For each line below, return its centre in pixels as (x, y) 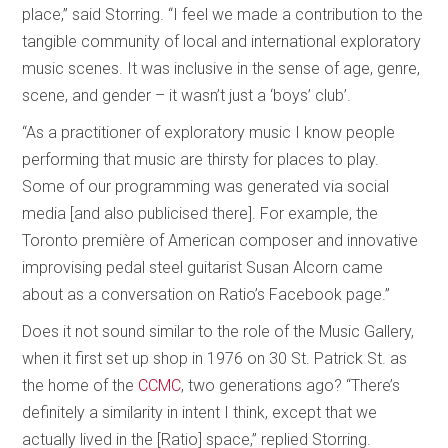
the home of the (80, 385)
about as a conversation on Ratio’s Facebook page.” (206, 294)
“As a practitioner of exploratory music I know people (209, 132)
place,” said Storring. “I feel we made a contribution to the (223, 14)
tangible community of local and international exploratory (222, 41)
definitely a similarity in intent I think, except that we (200, 412)
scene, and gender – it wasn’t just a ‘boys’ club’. (187, 95)
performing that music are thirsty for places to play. (201, 159)
